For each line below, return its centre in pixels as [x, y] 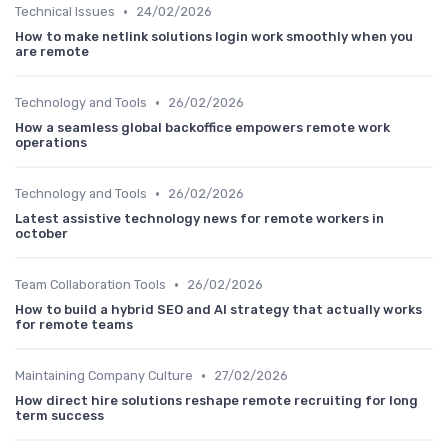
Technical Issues [65, 12]
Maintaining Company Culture [104, 376]
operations [51, 143]
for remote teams [74, 325]
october [41, 234]
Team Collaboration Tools [90, 285]
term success [59, 416]
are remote [52, 52]
